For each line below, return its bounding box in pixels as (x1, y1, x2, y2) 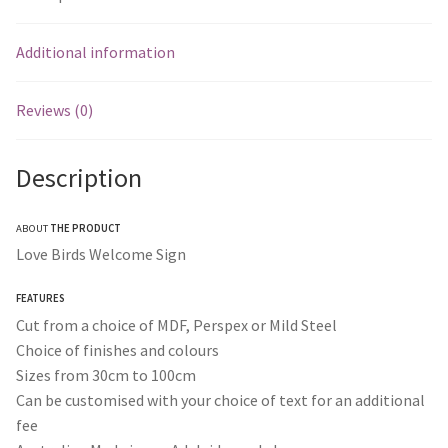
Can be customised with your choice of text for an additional (16, 389, 425, 410)
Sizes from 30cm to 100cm (16, 364, 196, 385)
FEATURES (16, 291, 65, 306)
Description (16, 161, 142, 194)
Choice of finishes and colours (16, 339, 219, 360)
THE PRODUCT (48, 220, 121, 235)
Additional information (16, 42, 175, 63)
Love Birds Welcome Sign (16, 244, 186, 265)
